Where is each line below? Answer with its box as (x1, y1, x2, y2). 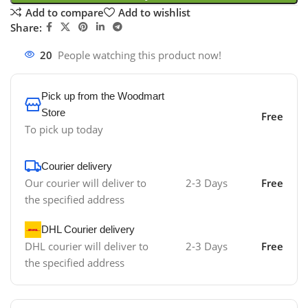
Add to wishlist (118, 5, 190, 19)
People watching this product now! (58, 48, 221, 63)
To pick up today (25, 122, 103, 137)
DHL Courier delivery (41, 223, 135, 236)
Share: (10, 20, 42, 34)
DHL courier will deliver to (25, 239, 148, 254)
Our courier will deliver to (25, 176, 146, 190)
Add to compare (25, 5, 104, 19)
